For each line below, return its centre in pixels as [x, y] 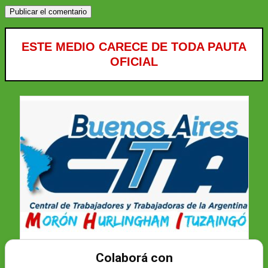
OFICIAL [134, 61]
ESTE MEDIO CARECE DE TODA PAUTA [134, 46]
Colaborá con [134, 258]
